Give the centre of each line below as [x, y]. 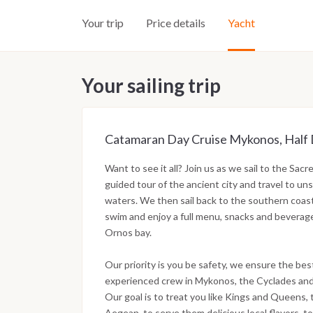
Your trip [103, 23]
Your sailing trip [151, 86]
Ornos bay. [128, 233]
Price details [176, 23]
